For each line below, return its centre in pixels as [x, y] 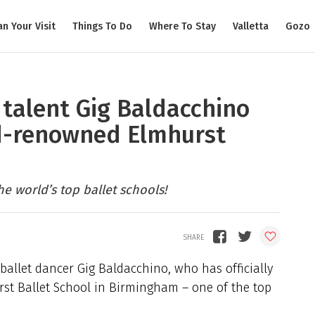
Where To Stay [182, 26]
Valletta [251, 26]
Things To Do [102, 26]
